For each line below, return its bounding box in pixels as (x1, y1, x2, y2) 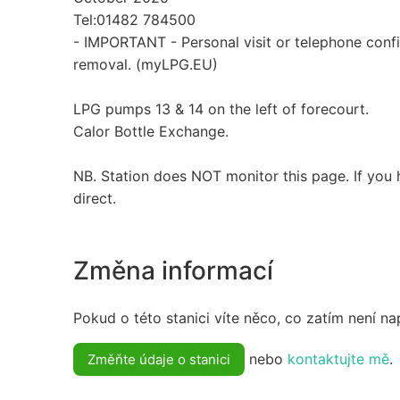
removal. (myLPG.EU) (73, 54, 218, 73)
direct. (73, 188, 116, 207)
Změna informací (73, 254, 273, 286)
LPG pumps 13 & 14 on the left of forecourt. (73, 99, 369, 118)
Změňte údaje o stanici (87, 351, 230, 369)
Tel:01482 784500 (73, 10, 196, 29)
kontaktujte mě (287, 350, 389, 369)
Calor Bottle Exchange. (73, 121, 229, 140)
